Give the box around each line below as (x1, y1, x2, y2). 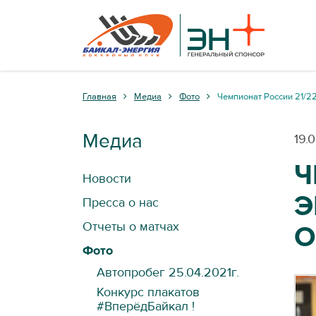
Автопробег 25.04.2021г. (97, 265, 239, 281)
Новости (83, 171, 131, 187)
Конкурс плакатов (97, 284, 200, 300)
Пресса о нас (83, 195, 159, 211)
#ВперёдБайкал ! (97, 298, 195, 315)
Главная (83, 91, 116, 102)
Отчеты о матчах (83, 219, 179, 235)
